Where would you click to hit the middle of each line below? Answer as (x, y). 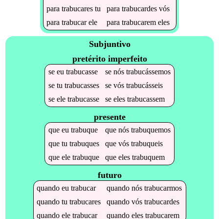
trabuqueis (147, 143)
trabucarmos (163, 188)
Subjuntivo (109, 44)
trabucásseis (144, 85)
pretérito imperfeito (109, 58)
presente (109, 117)
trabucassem (146, 99)
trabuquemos (151, 130)
